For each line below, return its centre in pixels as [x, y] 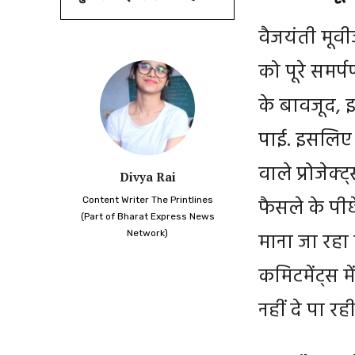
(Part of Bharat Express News [147, 216]
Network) [147, 233]
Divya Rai [147, 176]
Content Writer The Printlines [147, 199]
